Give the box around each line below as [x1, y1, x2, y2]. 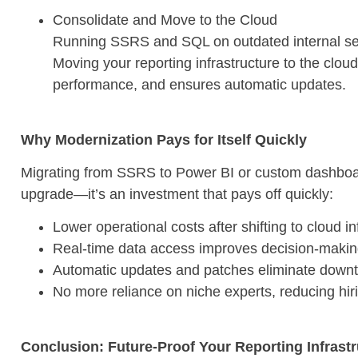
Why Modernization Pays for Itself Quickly [21, 131, 307, 148]
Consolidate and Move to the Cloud [53, 12, 277, 29]
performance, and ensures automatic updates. [53, 77, 346, 93]
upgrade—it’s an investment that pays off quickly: [21, 186, 333, 203]
